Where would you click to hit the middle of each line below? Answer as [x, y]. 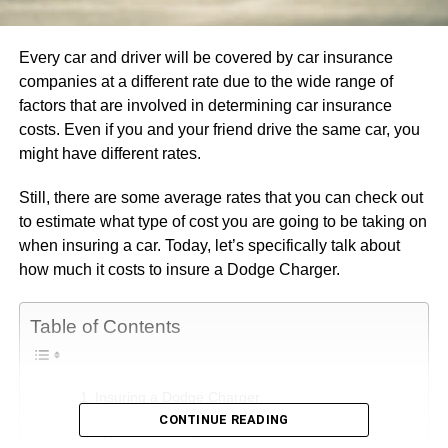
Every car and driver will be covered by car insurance [205, 58]
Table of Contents [105, 327]
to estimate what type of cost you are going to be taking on [222, 222]
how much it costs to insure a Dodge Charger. [179, 270]
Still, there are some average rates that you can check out [220, 198]
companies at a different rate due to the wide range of [205, 82]
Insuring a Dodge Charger [177, 397]
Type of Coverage [151, 431]
